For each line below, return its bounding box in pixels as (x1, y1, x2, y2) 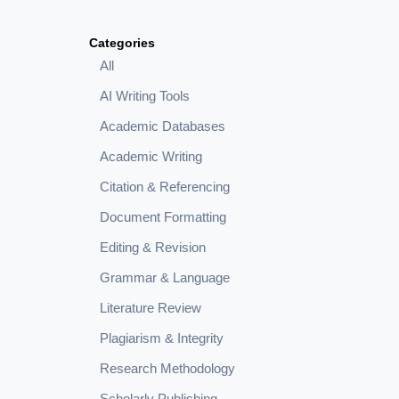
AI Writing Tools (100, 88, 190, 104)
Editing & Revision (100, 240, 206, 256)
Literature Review (100, 300, 201, 316)
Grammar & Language (100, 270, 230, 286)
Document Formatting (100, 209, 226, 225)
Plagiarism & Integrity (100, 330, 224, 346)
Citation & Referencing (100, 179, 230, 195)
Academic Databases (100, 118, 225, 134)
